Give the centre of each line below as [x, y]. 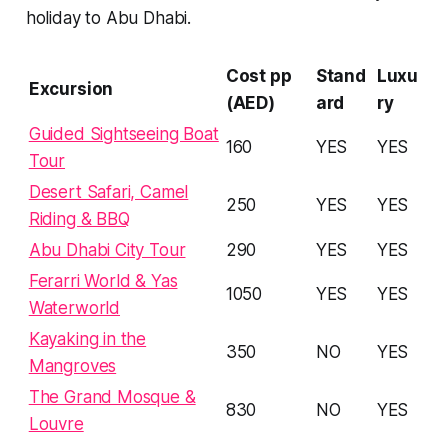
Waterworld [74, 307]
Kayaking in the [87, 338]
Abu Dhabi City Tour [107, 249]
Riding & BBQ [79, 218]
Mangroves [72, 365]
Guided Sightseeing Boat [123, 133]
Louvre [56, 423]
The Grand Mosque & [112, 396]
